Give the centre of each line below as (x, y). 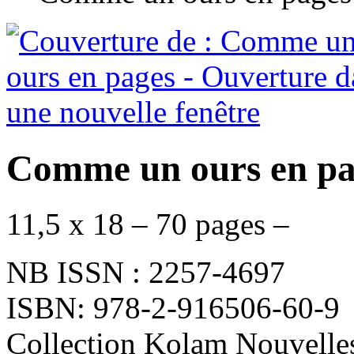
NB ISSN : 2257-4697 (146, 273)
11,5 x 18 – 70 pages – (148, 224)
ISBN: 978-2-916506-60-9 (173, 308)
